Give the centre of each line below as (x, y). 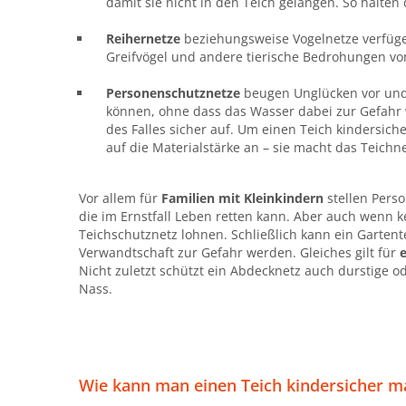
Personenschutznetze (175, 92)
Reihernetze (145, 38)
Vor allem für (120, 198)
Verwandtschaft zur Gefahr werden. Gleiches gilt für (239, 252)
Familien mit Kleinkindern (242, 198)
